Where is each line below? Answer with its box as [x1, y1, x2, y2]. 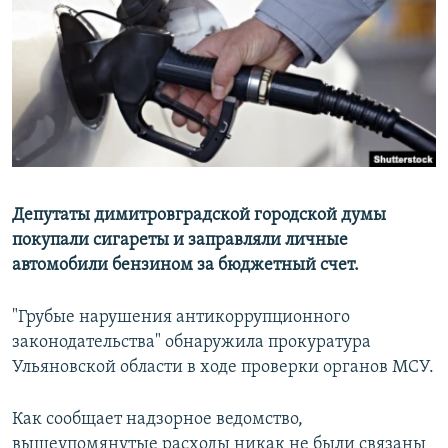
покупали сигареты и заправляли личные [12, 231, 348, 251]
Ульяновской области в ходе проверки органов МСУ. [12, 358, 434, 378]
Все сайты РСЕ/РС [34, 234, 174, 254]
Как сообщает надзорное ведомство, [12, 410, 303, 430]
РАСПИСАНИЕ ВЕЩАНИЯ [18, 9, 203, 28]
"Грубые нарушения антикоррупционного [12, 308, 350, 328]
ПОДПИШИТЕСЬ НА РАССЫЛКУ [18, 45, 256, 64]
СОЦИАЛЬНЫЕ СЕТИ [18, 100, 136, 115]
